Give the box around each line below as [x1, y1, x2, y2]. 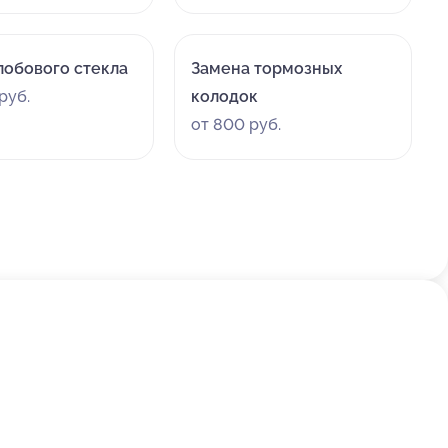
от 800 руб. [190, 115, 281, 134]
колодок [190, 87, 258, 106]
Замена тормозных [190, 59, 342, 78]
